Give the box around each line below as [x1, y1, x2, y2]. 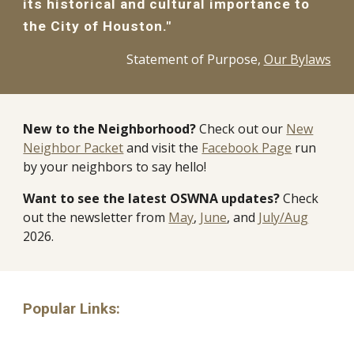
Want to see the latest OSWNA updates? [23, 190, 281, 207]
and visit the [126, 139, 202, 156]
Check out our [199, 120, 287, 137]
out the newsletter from [23, 209, 169, 226]
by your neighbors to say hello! [23, 158, 207, 175]
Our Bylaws [263, 51, 331, 68]
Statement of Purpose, [126, 51, 264, 68]
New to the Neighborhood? [23, 120, 200, 137]
